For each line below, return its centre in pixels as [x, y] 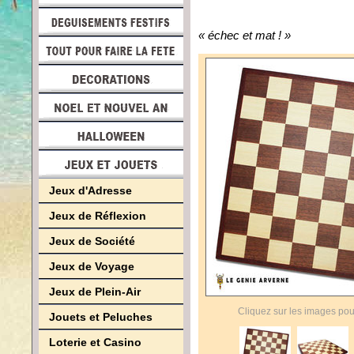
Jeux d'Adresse [90, 190]
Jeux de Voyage [92, 266]
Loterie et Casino [95, 342]
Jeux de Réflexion [98, 216]
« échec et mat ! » [245, 35]
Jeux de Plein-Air [95, 292]
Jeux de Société [92, 241]
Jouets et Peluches [101, 317]
